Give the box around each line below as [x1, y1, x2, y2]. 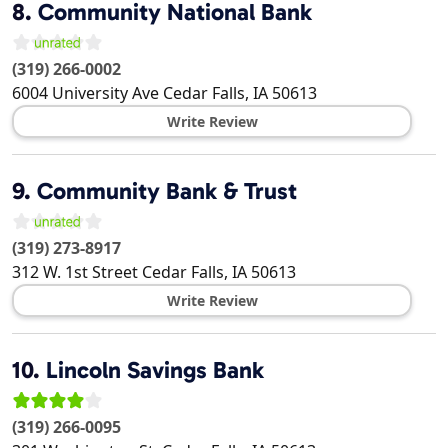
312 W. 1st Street [12, 261, 138, 284]
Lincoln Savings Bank [46, 356, 264, 385]
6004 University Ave [12, 82, 159, 105]
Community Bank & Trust [37, 177, 297, 206]
